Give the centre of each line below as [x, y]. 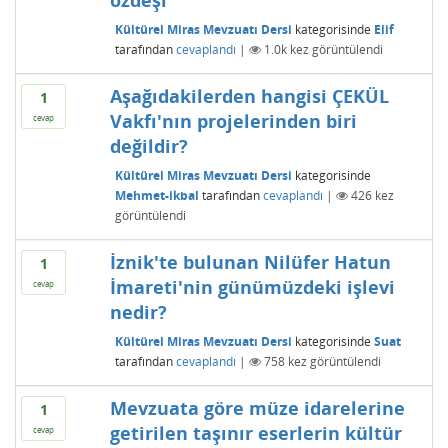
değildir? [148, 146]
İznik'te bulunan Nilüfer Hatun [250, 262]
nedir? [138, 312]
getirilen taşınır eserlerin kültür [255, 433]
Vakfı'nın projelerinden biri [233, 121]
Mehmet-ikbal [156, 195]
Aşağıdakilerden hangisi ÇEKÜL [249, 96]
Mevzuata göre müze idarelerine [257, 408]
